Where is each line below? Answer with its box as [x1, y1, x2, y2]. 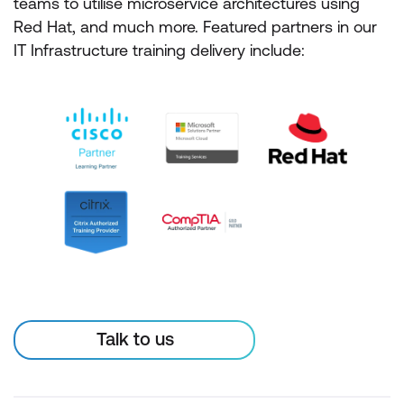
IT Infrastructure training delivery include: [14, 41, 305, 60]
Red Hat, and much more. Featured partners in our [14, 17, 377, 36]
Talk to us [96, 327, 174, 349]
